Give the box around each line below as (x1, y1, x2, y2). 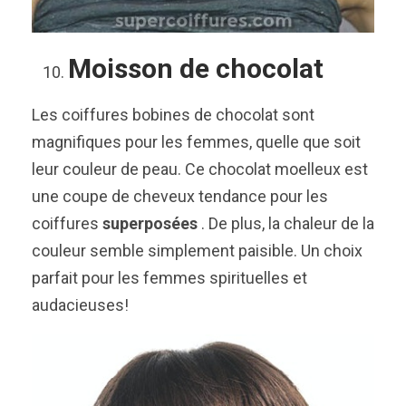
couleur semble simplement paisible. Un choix (32, 240, 362, 260)
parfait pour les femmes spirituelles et (32, 267, 307, 287)
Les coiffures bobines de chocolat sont (32, 104, 314, 124)
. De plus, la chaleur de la (198, 213, 374, 233)
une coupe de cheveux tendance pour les (32, 186, 328, 206)
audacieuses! (32, 295, 129, 314)
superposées (102, 213, 198, 233)
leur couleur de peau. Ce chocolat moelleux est (32, 159, 368, 179)
